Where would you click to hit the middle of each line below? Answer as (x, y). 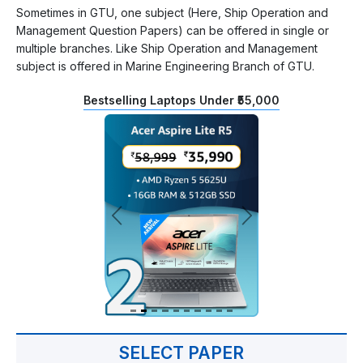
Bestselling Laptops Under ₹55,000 (181, 100)
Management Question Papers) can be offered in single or (173, 30)
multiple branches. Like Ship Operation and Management (167, 48)
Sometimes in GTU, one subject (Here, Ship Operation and (172, 12)
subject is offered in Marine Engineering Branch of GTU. (165, 66)
